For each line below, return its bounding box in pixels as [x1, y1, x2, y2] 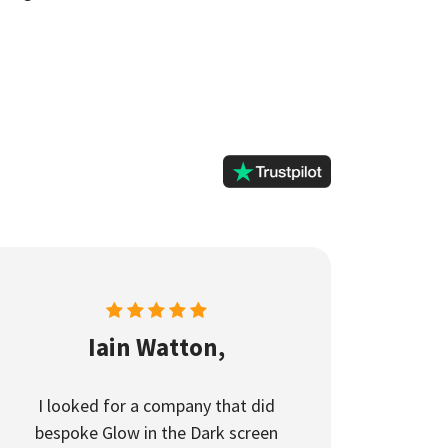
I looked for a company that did [37, 394, 275, 417]
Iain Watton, [87, 331, 225, 363]
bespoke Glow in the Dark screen [34, 421, 278, 444]
